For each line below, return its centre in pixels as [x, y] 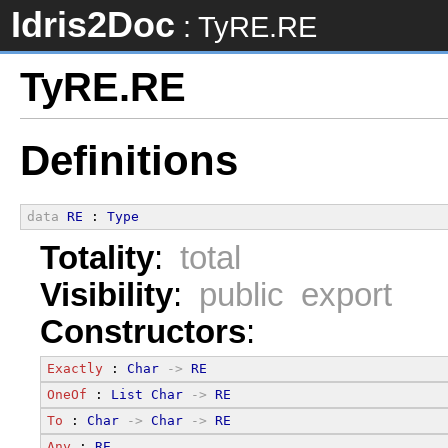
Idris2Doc [93, 25]
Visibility [106, 294]
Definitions [129, 161]
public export [295, 294]
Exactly [75, 368]
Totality [97, 257]
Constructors [143, 331]
